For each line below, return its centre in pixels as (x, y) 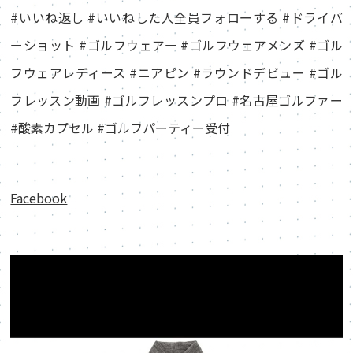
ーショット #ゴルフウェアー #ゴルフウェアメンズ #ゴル (176, 45)
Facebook (39, 198)
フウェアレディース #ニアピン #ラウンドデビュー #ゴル (176, 72)
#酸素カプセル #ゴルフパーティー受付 (121, 128)
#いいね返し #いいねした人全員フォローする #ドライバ (176, 17)
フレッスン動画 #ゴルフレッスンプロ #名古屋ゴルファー (176, 100)
